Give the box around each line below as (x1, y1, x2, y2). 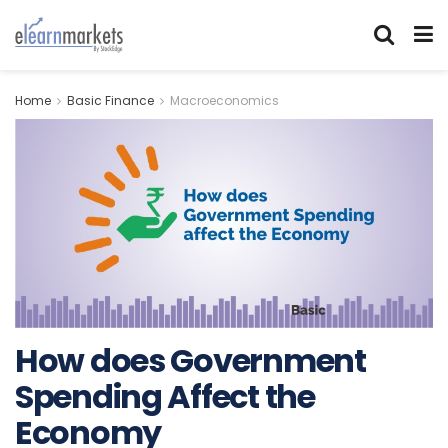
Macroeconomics (170, 92, 279, 109)
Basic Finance (67, 92, 154, 109)
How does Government (15, 338, 366, 383)
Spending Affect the (15, 374, 315, 419)
